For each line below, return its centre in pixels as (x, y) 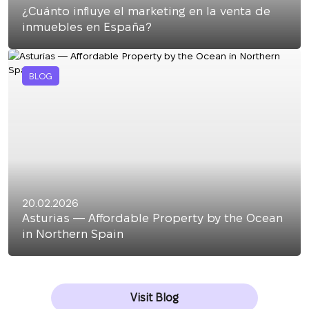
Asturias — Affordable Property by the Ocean (152, 218)
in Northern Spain (73, 234)
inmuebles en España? (87, 27)
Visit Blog (154, 298)
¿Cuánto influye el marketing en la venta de (146, 11)
